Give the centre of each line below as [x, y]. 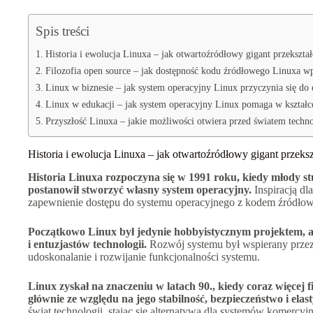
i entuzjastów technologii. [87, 244]
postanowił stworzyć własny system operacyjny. [140, 189]
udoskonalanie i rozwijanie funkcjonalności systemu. [144, 256]
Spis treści [63, 31]
